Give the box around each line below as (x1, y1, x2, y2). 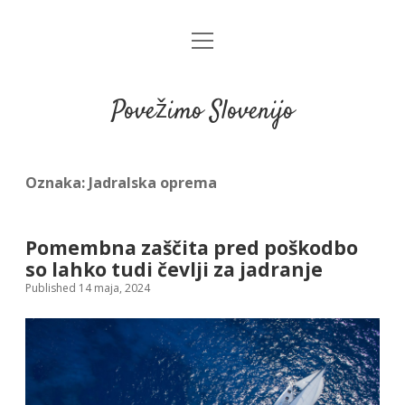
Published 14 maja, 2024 (25, 280, 150, 296)
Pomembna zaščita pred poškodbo (25, 235, 358, 260)
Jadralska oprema (89, 173, 217, 193)
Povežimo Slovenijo (111, 94, 294, 130)
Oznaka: (25, 173, 89, 193)
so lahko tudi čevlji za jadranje (25, 257, 323, 282)
